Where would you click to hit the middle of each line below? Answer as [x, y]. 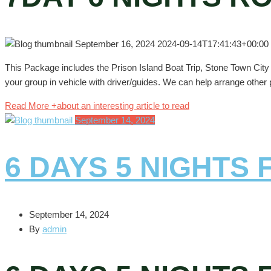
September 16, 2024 [116, 44]
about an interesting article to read [123, 106]
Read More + [31, 106]
